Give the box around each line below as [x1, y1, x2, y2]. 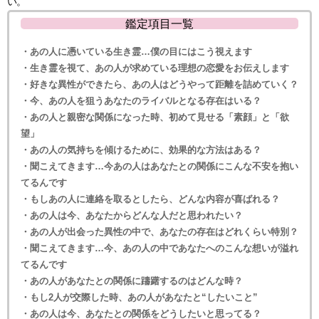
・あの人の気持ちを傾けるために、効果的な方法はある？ [21, 145, 261, 155]
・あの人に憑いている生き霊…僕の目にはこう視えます [21, 46, 252, 56]
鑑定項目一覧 [125, 17, 194, 29]
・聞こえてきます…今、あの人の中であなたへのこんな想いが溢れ [21, 243, 298, 253]
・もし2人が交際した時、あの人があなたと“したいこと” [21, 292, 258, 302]
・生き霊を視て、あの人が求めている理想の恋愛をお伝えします [21, 63, 289, 73]
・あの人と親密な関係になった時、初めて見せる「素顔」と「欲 [21, 112, 289, 122]
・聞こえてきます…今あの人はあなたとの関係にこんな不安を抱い [21, 161, 298, 171]
